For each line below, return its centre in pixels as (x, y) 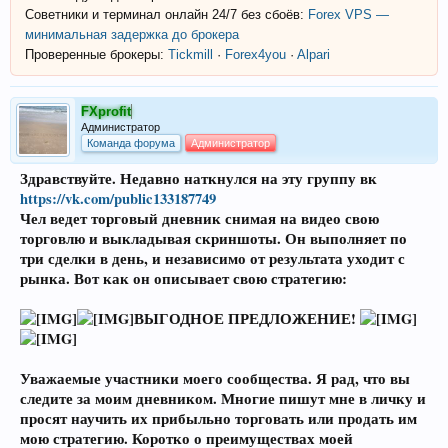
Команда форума (131, 142)
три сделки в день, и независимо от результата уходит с (212, 258)
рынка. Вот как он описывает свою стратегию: (183, 278)
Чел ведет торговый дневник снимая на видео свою (199, 218)
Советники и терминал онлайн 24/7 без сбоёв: (166, 14)
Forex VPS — (348, 14)
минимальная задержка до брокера (132, 34)
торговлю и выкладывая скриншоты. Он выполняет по (213, 238)
